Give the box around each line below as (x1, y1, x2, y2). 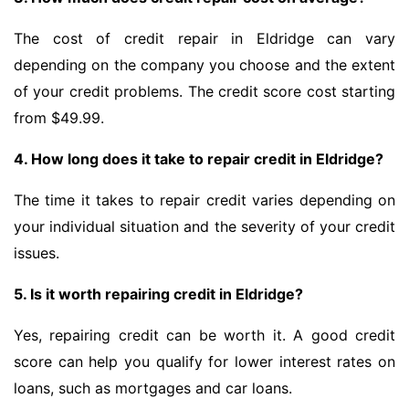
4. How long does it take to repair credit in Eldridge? (14, 150, 383, 169)
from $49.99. (14, 109, 104, 128)
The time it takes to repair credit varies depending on (14, 191, 395, 210)
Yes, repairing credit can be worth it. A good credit (14, 326, 395, 345)
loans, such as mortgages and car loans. (14, 379, 292, 398)
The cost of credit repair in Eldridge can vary (14, 29, 395, 48)
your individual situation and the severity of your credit (14, 217, 395, 236)
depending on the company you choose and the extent (14, 56, 395, 75)
